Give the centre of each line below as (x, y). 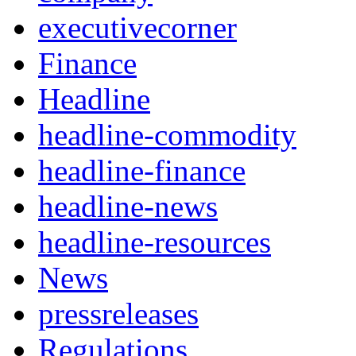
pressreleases (118, 313)
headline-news (128, 206)
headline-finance (142, 170)
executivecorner (137, 27)
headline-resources (155, 242)
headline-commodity (167, 134)
